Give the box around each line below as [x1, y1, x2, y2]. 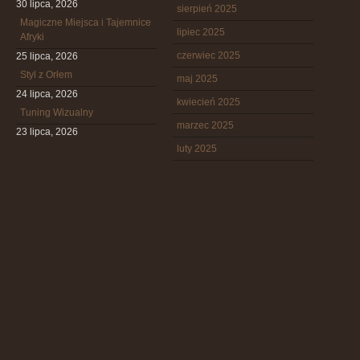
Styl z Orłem [20, 69, 72, 80]
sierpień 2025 [177, 3, 237, 14]
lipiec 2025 [177, 27, 225, 38]
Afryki [20, 31, 44, 43]
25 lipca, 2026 [16, 51, 78, 62]
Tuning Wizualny [20, 107, 93, 118]
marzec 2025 [177, 120, 234, 131]
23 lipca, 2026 [16, 126, 78, 137]
